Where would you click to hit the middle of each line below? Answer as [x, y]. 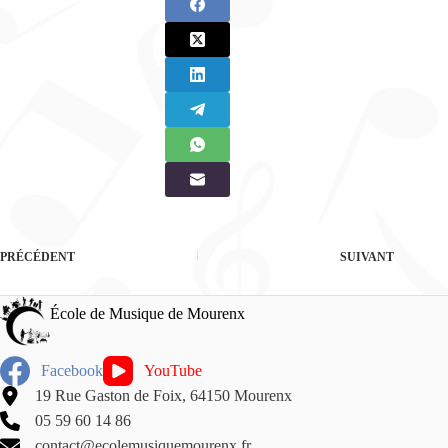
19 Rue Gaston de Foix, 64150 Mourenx [163, 395]
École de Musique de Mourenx [147, 313]
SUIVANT [367, 256]
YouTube [173, 370]
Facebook [72, 370]
